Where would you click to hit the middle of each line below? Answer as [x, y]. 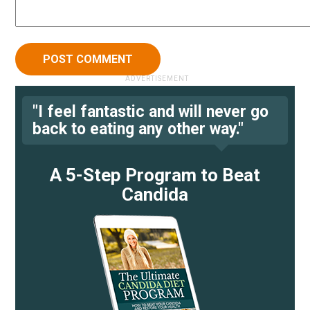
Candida [155, 195]
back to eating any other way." [138, 129]
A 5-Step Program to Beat [155, 175]
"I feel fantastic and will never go [151, 112]
